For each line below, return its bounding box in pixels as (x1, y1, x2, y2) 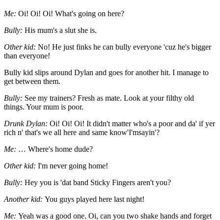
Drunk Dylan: (4, 119, 50, 128)
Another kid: (4, 194, 45, 203)
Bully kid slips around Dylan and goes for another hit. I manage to (4, 68, 209, 77)
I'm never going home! (38, 161, 108, 170)
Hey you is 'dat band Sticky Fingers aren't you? (25, 178, 171, 187)
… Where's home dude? (16, 144, 93, 153)
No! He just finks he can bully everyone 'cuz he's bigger (38, 42, 211, 51)
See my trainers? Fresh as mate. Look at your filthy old (23, 93, 194, 102)
